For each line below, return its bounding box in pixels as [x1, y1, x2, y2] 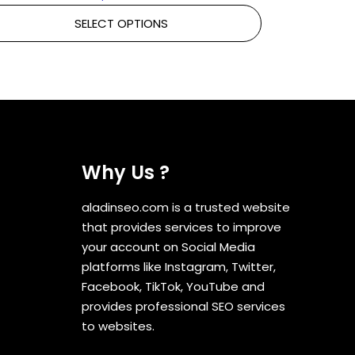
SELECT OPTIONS [74, 15, 168, 32]
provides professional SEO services [82, 297, 286, 315]
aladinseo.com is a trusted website [82, 198, 291, 216]
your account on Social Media [82, 238, 256, 255]
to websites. [82, 317, 155, 334]
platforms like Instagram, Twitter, [82, 258, 277, 275]
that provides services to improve [82, 218, 282, 235]
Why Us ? [82, 158, 170, 185]
